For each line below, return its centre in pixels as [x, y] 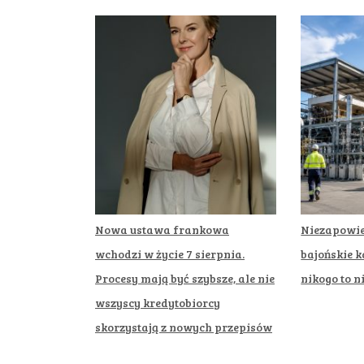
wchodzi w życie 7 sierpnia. [170, 253]
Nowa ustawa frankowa [162, 229]
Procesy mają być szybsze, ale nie [185, 278]
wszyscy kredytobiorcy [158, 302]
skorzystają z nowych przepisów [184, 327]
